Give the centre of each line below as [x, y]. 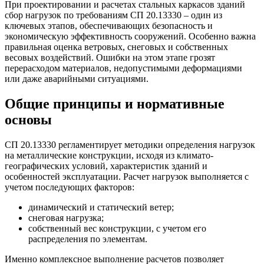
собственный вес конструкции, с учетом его [117, 228]
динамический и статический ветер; [101, 207]
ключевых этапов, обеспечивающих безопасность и [109, 25]
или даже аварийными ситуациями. [77, 78]
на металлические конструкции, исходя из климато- [109, 155]
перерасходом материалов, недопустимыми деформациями [123, 68]
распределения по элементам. [88, 239]
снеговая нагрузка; [66, 217]
